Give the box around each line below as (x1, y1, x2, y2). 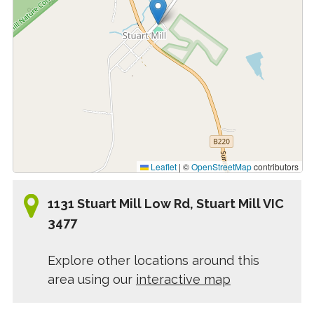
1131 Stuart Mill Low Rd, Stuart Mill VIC (47, 196, 284, 211)
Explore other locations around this (47, 253, 259, 268)
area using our (47, 272, 136, 287)
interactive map (135, 272, 231, 287)
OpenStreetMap (191, 161, 252, 172)
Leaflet (149, 161, 177, 172)
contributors (252, 161, 299, 172)
